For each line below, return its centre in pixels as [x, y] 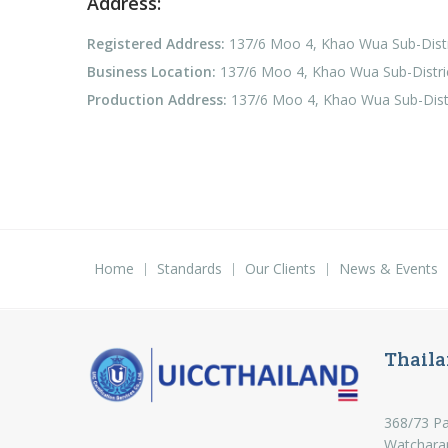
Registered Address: [156, 44]
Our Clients [280, 269]
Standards [189, 269]
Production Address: [157, 100]
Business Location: [151, 72]
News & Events [388, 269]
